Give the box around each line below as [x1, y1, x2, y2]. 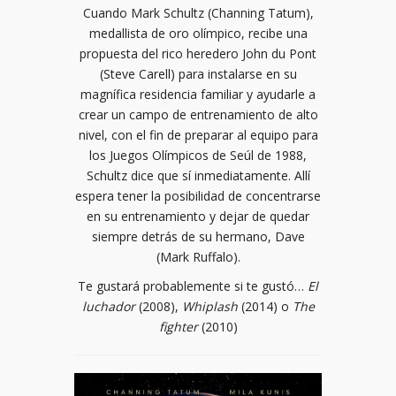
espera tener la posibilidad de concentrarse [75, 187, 321, 204]
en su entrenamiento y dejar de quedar [87, 207, 309, 225]
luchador [81, 297, 135, 315]
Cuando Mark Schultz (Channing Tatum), [82, 4, 314, 21]
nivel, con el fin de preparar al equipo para [78, 126, 318, 143]
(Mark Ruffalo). [156, 247, 240, 265]
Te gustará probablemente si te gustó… [78, 277, 308, 294]
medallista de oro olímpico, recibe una [88, 24, 308, 42]
